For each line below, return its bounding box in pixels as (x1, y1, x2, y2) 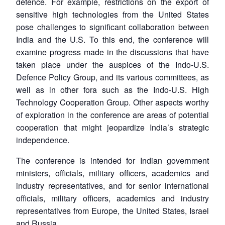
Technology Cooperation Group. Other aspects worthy (16, 96, 209, 108)
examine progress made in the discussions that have (16, 46, 209, 58)
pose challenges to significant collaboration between (16, 21, 209, 33)
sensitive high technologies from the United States (16, 8, 209, 20)
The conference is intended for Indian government (16, 154, 209, 166)
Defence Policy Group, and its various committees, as (16, 71, 209, 83)
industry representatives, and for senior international (16, 179, 209, 191)
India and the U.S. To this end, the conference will (16, 33, 209, 45)
